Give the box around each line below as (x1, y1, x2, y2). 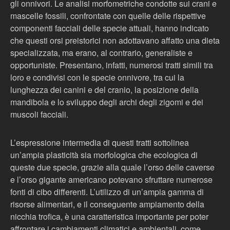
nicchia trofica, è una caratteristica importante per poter (10, 210, 208, 222)
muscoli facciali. (10, 108, 68, 120)
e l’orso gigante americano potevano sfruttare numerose (10, 174, 213, 185)
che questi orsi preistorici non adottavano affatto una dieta (10, 34, 220, 46)
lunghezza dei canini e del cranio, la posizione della (10, 84, 199, 95)
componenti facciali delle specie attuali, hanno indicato (10, 22, 209, 34)
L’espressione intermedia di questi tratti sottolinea (10, 137, 189, 148)
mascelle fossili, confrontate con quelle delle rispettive (10, 10, 206, 22)
